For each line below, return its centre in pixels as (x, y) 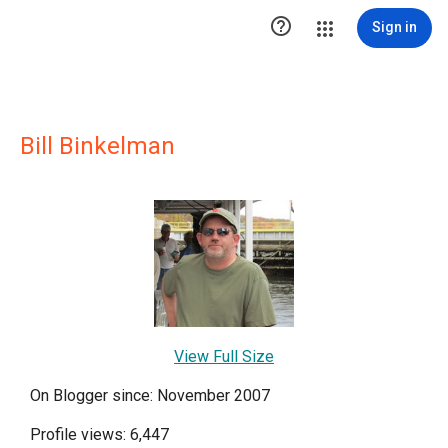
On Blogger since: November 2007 (150, 396)
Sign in (394, 27)
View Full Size (224, 357)
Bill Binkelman (97, 146)
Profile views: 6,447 (99, 435)
